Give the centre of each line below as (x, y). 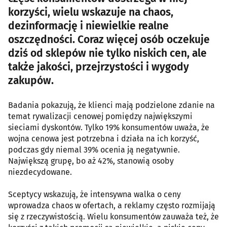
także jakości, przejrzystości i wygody (99, 67)
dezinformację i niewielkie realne (88, 26)
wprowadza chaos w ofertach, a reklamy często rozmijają (112, 205)
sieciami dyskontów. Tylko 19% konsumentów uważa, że (109, 127)
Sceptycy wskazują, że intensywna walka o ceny (94, 194)
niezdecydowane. (40, 172)
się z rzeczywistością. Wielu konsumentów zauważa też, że (113, 217)
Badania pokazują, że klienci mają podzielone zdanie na (111, 105)
